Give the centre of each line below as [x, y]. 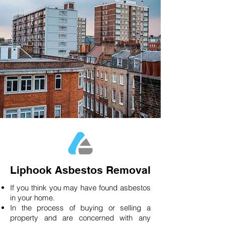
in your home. [34, 198]
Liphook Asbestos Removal [80, 170]
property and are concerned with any [80, 218]
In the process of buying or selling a [80, 208]
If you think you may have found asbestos [80, 188]
